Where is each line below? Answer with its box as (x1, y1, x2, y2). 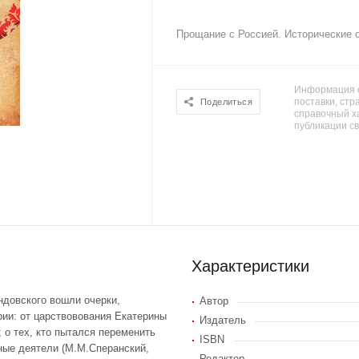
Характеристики (192, 256, 309, 275)
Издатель (200, 313, 246, 326)
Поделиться (200, 97, 253, 107)
